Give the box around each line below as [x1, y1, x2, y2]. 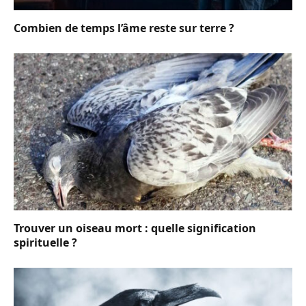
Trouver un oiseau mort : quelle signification [14, 220, 256, 236]
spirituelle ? [14, 234, 77, 250]
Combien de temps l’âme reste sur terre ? [14, 20, 234, 36]
